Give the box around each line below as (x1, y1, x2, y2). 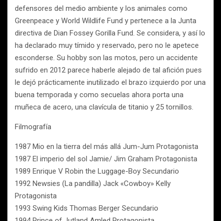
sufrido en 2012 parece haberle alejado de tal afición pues (15, 66, 202, 74)
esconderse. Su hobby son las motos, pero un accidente (15, 53, 198, 62)
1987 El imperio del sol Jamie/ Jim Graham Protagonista (15, 154, 197, 163)
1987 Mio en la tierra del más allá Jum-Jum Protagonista (15, 142, 198, 151)
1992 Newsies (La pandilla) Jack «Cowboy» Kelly (15, 179, 171, 188)
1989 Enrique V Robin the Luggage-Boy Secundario (15, 167, 179, 176)
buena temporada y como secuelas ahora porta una (15, 90, 184, 99)
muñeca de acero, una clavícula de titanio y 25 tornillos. (15, 103, 193, 111)
